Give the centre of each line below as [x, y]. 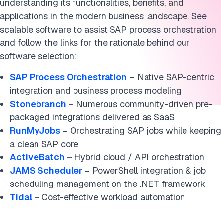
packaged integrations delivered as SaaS [92, 117]
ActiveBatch [37, 157]
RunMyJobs [35, 130]
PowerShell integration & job [148, 170]
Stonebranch [38, 104]
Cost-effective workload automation [113, 197]
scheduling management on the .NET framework [108, 184]
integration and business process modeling [96, 91]
